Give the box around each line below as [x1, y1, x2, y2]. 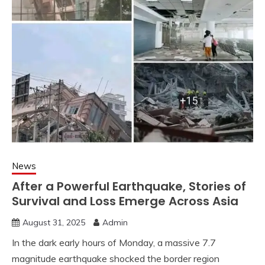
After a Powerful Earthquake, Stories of [12, 178, 246, 195]
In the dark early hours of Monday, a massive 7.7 [12, 237, 216, 249]
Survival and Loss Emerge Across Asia [12, 193, 238, 210]
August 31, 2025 [22, 217, 85, 228]
